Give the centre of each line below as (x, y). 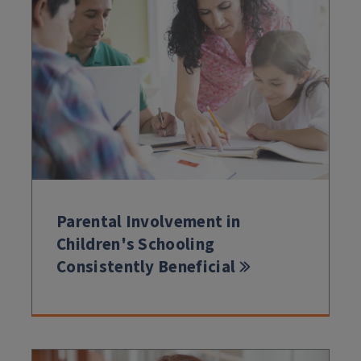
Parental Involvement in (149, 221)
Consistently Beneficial (146, 266)
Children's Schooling (136, 244)
